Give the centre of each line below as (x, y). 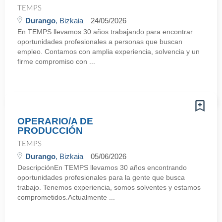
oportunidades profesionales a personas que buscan (100, 42)
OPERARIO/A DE (55, 121)
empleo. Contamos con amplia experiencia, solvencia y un (109, 52)
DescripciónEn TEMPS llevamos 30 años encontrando (102, 167)
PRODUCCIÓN (50, 131)
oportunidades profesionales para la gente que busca (101, 177)
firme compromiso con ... (56, 61)
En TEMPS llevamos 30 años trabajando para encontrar (105, 32)
